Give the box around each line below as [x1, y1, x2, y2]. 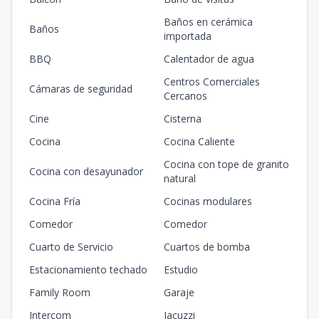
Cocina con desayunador [29, 164, 143, 178]
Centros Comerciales [164, 75, 260, 88]
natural [164, 172, 196, 185]
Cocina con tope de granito [164, 157, 289, 171]
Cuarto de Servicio [29, 240, 113, 253]
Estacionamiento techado [29, 263, 147, 276]
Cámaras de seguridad [29, 82, 132, 95]
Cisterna [164, 112, 202, 125]
